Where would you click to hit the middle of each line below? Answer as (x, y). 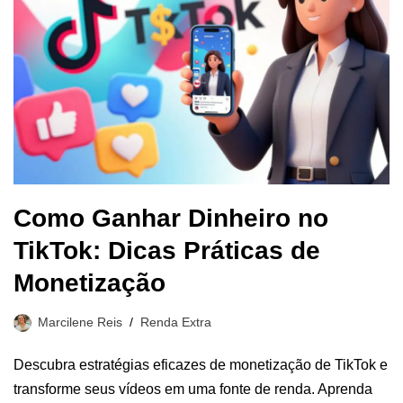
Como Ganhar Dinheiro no (171, 218)
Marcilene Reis (80, 322)
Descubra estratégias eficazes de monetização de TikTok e (201, 364)
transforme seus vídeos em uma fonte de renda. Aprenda (193, 389)
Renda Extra (176, 322)
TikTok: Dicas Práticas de (167, 250)
